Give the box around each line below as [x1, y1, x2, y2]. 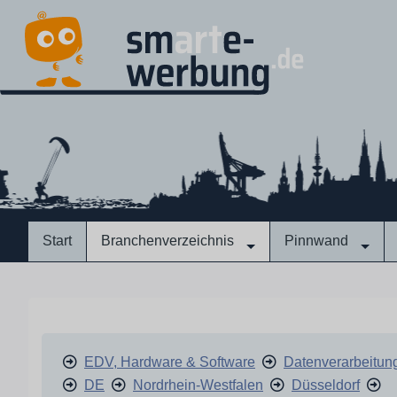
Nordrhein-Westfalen [133, 378, 263, 393]
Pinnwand [284, 233, 348, 248]
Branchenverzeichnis [101, 233, 234, 248]
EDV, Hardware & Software [84, 354, 255, 370]
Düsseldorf [292, 378, 360, 393]
